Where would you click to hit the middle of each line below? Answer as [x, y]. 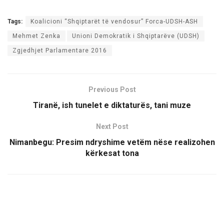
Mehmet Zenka [36, 36]
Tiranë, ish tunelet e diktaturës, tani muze [112, 105]
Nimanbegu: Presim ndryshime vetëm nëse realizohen [112, 142]
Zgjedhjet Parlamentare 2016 [60, 51]
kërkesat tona [112, 153]
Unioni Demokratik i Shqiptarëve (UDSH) [136, 36]
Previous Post [112, 90]
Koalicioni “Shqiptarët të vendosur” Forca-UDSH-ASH [114, 22]
